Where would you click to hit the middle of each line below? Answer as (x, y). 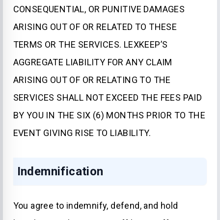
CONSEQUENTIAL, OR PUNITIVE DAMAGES (99, 9)
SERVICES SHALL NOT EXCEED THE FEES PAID (108, 97)
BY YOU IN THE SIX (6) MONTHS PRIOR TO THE (109, 115)
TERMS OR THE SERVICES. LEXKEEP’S (90, 44)
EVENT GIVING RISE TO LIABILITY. (82, 133)
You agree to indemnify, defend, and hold (96, 206)
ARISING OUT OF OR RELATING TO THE (92, 80)
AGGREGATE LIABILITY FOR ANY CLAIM (93, 62)
